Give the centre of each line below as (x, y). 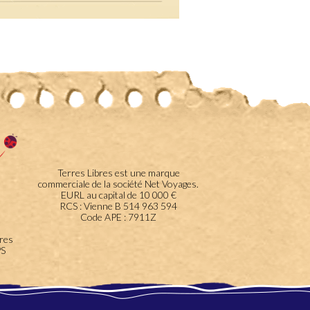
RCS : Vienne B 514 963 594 (119, 206)
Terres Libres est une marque (118, 172)
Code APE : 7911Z (119, 217)
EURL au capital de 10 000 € (118, 194)
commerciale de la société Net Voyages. (119, 183)
